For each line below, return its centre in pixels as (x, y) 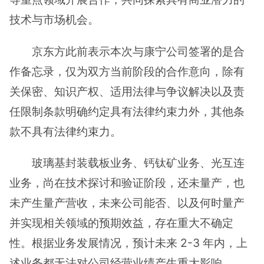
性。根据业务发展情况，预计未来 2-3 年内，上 (128, 242)
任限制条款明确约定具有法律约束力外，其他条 (127, 111)
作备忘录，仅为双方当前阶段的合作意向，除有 (127, 71)
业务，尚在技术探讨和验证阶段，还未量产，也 (127, 182)
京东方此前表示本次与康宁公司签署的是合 (138, 51)
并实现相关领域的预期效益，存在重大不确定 (121, 222)
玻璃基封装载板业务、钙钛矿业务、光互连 (138, 162)
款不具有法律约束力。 (65, 131)
